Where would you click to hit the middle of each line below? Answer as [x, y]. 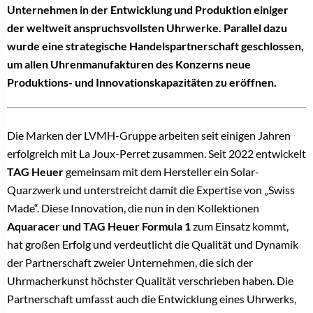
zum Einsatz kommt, [240, 226]
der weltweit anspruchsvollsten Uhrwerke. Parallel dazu [147, 28]
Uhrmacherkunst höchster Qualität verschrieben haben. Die [150, 281]
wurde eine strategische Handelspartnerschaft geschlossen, [155, 46]
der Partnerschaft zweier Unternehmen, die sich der [130, 263]
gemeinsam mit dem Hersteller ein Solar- [161, 172]
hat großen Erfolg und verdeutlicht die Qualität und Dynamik [153, 245]
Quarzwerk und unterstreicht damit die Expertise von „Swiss [151, 190]
